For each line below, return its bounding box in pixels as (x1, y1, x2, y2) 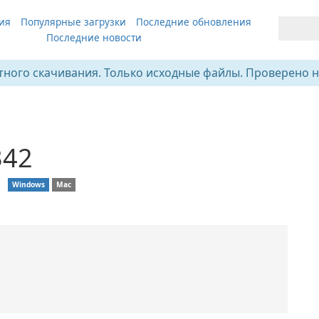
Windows (12, 179, 46, 189)
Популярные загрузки (20, 15, 126, 28)
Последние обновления (135, 15, 251, 28)
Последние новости (46, 31, 142, 44)
